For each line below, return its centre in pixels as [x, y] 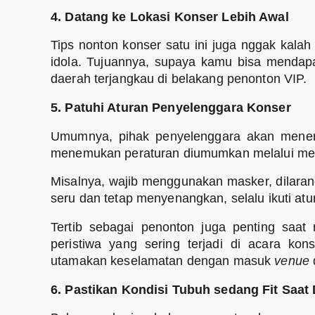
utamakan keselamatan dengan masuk [163, 261]
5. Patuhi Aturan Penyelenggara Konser [171, 108]
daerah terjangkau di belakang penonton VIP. [179, 79]
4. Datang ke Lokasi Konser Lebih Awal [170, 17]
